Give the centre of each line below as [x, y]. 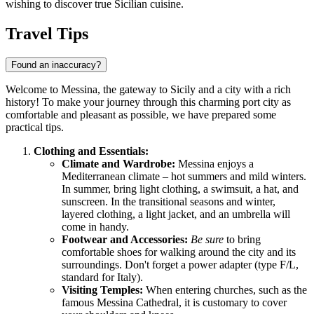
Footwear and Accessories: [125, 239]
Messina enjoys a [214, 163]
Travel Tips [47, 33]
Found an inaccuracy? [56, 64]
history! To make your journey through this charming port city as [148, 102]
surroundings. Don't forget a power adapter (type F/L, [180, 264]
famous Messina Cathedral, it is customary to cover [174, 302]
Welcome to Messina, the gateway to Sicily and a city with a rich [148, 89]
